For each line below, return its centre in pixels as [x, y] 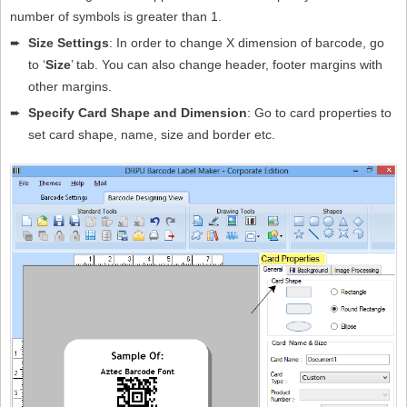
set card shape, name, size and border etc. [152, 135]
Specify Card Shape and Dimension [138, 113]
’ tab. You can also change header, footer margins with [227, 65]
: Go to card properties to [319, 113]
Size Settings [69, 43]
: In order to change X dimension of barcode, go [247, 43]
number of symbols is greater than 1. [116, 17]
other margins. [70, 87]
